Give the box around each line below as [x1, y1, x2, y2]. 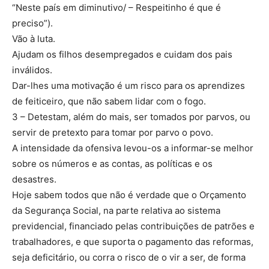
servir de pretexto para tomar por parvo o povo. [12, 127, 213, 139]
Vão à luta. [12, 33, 55, 45]
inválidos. [12, 64, 52, 76]
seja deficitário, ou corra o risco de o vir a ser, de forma [12, 252, 246, 264]
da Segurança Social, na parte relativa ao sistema [12, 205, 220, 217]
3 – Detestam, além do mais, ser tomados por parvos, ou [12, 111, 250, 123]
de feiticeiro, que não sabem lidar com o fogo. [12, 95, 206, 107]
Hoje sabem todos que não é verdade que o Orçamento [12, 189, 246, 201]
